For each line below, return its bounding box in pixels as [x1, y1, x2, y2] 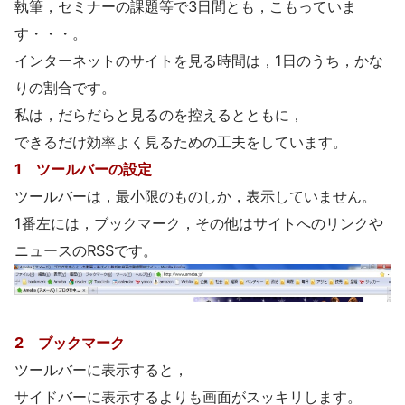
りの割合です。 [14, 79, 116, 97]
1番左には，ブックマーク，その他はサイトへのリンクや [14, 214, 383, 232]
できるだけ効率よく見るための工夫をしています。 [14, 133, 347, 151]
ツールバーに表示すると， [14, 361, 188, 380]
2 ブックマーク [14, 334, 125, 353]
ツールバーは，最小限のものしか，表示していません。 [14, 187, 376, 205]
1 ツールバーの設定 [14, 160, 152, 178]
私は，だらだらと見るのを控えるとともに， [14, 106, 304, 124]
